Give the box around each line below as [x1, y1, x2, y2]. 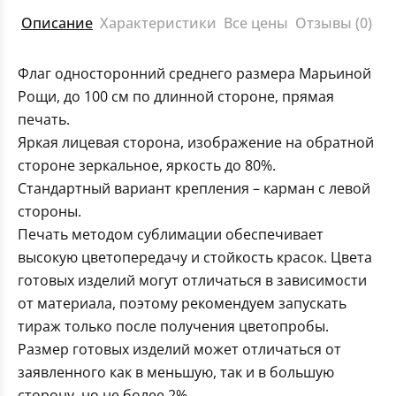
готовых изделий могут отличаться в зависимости [18, 270, 367, 291]
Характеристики [100, 13, 217, 34]
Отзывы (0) [295, 13, 372, 34]
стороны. [18, 202, 81, 222]
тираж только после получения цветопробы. [18, 316, 329, 337]
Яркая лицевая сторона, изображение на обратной [18, 133, 374, 153]
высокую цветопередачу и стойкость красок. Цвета [18, 247, 372, 268]
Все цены [224, 13, 288, 34]
